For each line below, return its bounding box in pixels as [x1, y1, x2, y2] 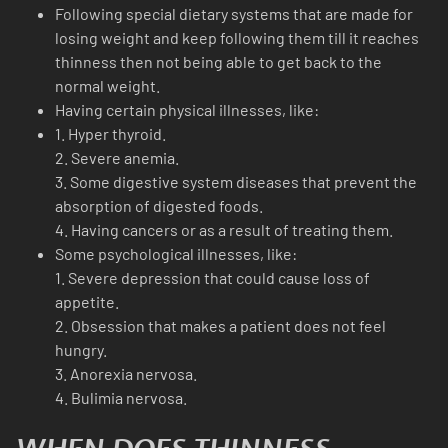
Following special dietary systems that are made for [55, 4, 413, 24]
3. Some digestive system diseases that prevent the [55, 172, 417, 192]
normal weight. [55, 76, 160, 96]
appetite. [55, 292, 119, 312]
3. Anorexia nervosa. [55, 364, 197, 384]
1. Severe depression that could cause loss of [55, 268, 370, 288]
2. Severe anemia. [55, 148, 179, 168]
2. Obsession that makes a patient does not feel [55, 316, 386, 336]
